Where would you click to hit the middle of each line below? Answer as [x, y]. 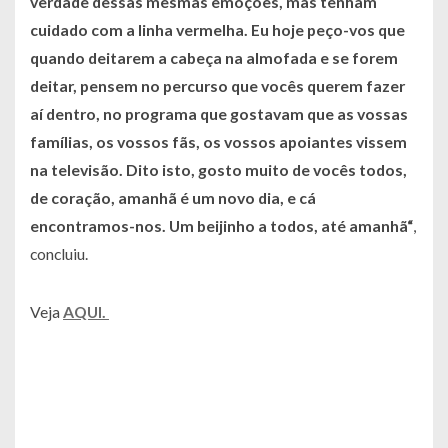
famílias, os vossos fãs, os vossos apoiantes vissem [218, 142]
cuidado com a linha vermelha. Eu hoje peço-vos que [217, 30]
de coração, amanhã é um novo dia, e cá [173, 198]
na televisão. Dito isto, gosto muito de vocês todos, [218, 170]
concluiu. [59, 254]
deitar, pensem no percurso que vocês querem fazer [217, 86]
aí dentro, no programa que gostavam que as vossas [219, 114]
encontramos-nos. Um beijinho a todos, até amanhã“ [221, 226]
